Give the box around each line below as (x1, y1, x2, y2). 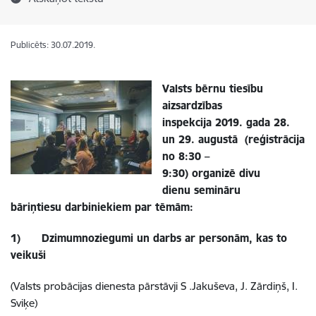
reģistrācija (248, 133, 305, 146)
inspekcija (162, 116, 215, 129)
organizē (192, 166, 239, 180)
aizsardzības (162, 99, 222, 112)
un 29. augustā (162, 133, 238, 146)
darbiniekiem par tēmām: (61, 200, 193, 214)
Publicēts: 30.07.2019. (11, 39, 95, 50)
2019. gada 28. (215, 116, 290, 129)
